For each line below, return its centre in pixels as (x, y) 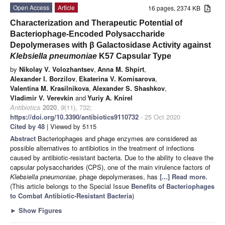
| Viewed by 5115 (71, 126)
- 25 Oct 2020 (159, 117)
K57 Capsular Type (134, 56)
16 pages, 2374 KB (177, 8)
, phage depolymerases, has (118, 176)
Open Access (31, 7)
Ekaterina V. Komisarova (117, 78)
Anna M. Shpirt (121, 69)
